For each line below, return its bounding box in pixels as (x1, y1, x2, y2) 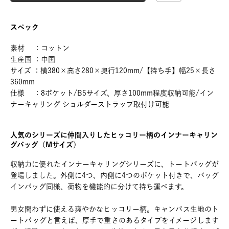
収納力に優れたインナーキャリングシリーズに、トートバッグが (10, 161, 219, 168)
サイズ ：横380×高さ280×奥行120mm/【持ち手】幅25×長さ (10, 67, 216, 74)
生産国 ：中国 (10, 56, 55, 63)
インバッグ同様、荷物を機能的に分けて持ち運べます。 (10, 183, 188, 190)
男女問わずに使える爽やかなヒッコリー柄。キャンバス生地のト (10, 205, 219, 213)
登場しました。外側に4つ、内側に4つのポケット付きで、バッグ (10, 172, 219, 179)
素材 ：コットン (10, 44, 70, 52)
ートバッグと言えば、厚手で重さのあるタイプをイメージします (10, 217, 219, 224)
